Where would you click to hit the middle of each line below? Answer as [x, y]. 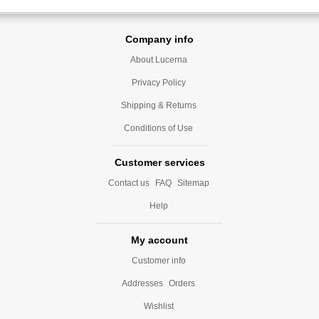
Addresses [142, 283]
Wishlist [158, 306]
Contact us [129, 183]
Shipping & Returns [158, 105]
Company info [159, 39]
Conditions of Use [158, 128]
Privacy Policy [158, 82]
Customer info [158, 260]
